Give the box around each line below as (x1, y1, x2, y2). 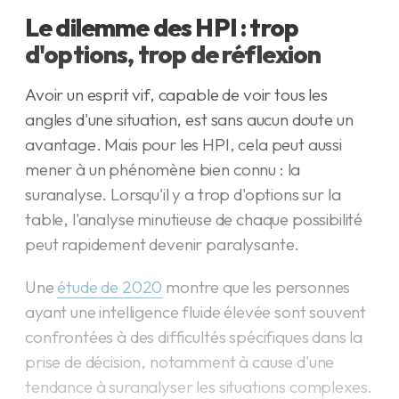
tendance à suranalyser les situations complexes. (25, 376, 373, 397)
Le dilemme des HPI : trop (25, 12, 299, 43)
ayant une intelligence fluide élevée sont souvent (25, 301, 367, 322)
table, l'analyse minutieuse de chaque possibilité (25, 208, 363, 230)
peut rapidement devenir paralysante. (25, 233, 300, 255)
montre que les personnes (162, 276, 351, 297)
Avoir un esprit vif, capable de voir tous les (25, 84, 328, 105)
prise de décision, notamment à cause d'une (25, 351, 335, 372)
